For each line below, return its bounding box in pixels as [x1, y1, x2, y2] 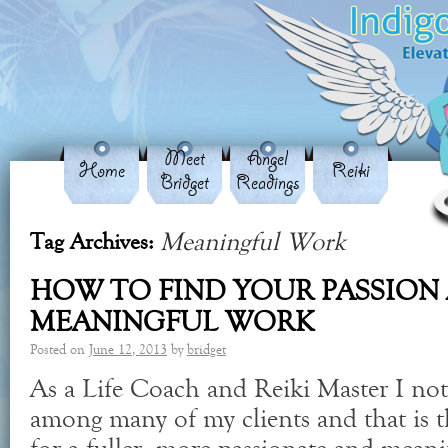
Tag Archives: [30, 229, 160, 255]
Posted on [30, 341, 85, 358]
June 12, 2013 [89, 341, 167, 358]
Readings [235, 170, 300, 197]
